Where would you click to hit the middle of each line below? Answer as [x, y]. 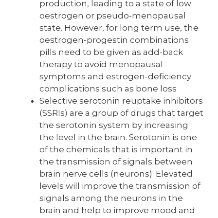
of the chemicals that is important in [116, 149]
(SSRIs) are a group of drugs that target [121, 113]
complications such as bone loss [108, 88]
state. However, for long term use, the [119, 27]
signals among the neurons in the [111, 198]
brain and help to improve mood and [117, 210]
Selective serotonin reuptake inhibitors [121, 100]
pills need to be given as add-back [111, 52]
